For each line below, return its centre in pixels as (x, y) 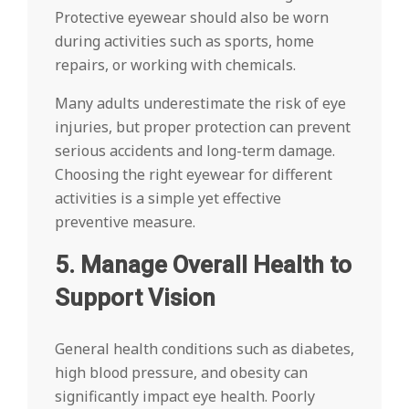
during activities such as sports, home (184, 42)
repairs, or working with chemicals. (177, 65)
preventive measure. (125, 222)
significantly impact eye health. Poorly (185, 397)
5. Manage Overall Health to (203, 265)
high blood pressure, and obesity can (181, 373)
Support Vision (135, 298)
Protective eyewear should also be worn (192, 18)
